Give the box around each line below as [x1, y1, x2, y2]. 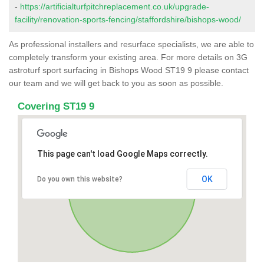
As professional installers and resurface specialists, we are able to [9, 39, 254, 49]
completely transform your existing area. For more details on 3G [9, 52, 247, 62]
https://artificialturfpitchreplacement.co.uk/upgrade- [20, 1, 209, 11]
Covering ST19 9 [18, 100, 94, 112]
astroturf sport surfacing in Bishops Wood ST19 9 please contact [9, 65, 249, 75]
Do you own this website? [37, 174, 123, 183]
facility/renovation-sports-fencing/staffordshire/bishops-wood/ [15, 14, 241, 24]
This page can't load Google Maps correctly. [37, 148, 208, 159]
